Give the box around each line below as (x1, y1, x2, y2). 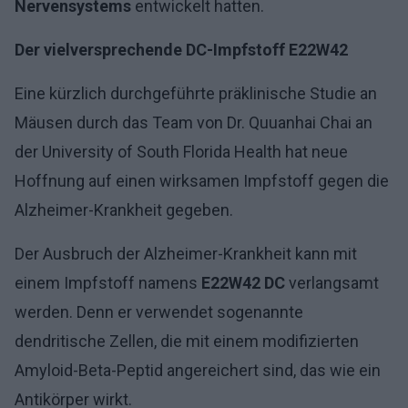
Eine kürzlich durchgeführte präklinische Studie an (15, 84, 377, 103)
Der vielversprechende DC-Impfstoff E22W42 (15, 40, 348, 59)
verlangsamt (285, 273, 379, 292)
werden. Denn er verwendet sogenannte (15, 302, 303, 321)
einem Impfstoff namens (15, 273, 201, 292)
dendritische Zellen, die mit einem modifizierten (15, 331, 359, 351)
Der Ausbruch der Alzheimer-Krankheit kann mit (15, 244, 357, 263)
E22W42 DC (201, 273, 285, 292)
